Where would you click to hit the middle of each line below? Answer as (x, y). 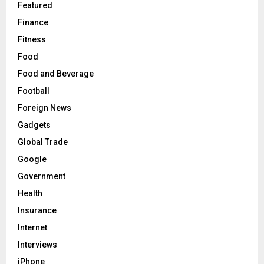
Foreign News (44, 108)
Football (34, 90)
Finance (33, 22)
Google (32, 159)
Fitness (32, 39)
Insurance (37, 210)
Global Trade (43, 142)
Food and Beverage (56, 73)
